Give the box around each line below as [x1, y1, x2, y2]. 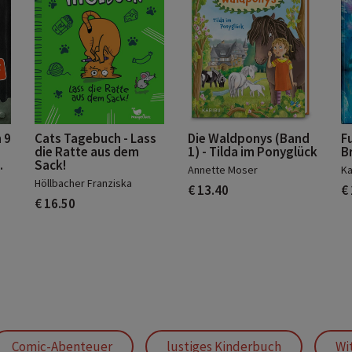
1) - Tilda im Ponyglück [188, 143, 317, 160]
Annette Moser [188, 163, 258, 177]
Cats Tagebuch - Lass [35, 130, 156, 147]
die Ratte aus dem [35, 143, 139, 160]
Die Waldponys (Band [188, 130, 310, 147]
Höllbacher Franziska [35, 176, 132, 190]
